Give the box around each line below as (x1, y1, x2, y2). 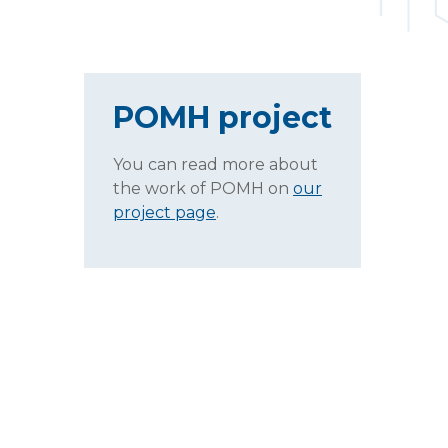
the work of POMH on (113, 179, 293, 198)
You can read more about (113, 155, 318, 174)
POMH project (113, 99, 332, 136)
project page (113, 203, 216, 222)
